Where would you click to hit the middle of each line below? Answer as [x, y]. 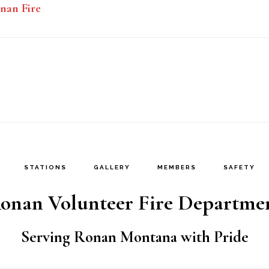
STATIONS [45, 167]
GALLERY [112, 167]
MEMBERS [177, 167]
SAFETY [239, 167]
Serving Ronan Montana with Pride [134, 237]
